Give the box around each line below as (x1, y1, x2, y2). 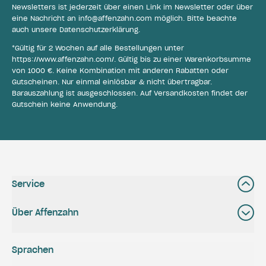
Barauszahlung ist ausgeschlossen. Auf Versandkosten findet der (12, 89, 248, 98)
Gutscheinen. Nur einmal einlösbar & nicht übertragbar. (12, 78, 212, 87)
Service (12, 179, 45, 190)
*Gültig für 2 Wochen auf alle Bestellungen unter (12, 44, 184, 53)
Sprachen (12, 245, 53, 256)
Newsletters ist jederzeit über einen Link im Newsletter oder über (12, 3, 253, 12)
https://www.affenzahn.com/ (12, 55, 114, 64)
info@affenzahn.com (78, 14, 152, 23)
